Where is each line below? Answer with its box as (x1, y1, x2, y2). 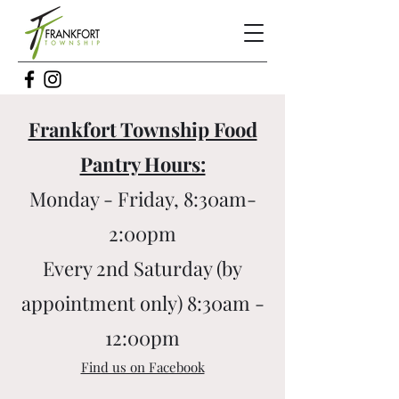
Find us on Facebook (80, 358, 205, 376)
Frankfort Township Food (28, 116, 257, 142)
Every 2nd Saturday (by (43, 255, 242, 281)
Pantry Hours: (79, 151, 206, 177)
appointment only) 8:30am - (20, 289, 265, 316)
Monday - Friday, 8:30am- (28, 185, 256, 212)
